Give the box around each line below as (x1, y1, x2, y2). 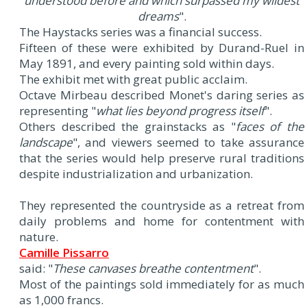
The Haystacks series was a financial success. (19, 23, 262, 40)
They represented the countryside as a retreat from (19, 197, 304, 213)
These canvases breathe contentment (53, 260, 254, 276)
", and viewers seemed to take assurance (73, 134, 304, 150)
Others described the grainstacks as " (19, 118, 236, 134)
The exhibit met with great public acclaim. (19, 71, 247, 87)
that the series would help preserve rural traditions (19, 149, 304, 166)
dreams (137, 8, 179, 24)
